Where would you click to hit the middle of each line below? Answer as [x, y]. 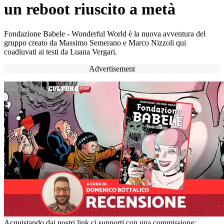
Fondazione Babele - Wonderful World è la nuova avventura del [105, 33]
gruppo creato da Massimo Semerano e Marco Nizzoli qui [95, 42]
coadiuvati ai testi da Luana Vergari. [60, 51]
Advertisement [112, 68]
